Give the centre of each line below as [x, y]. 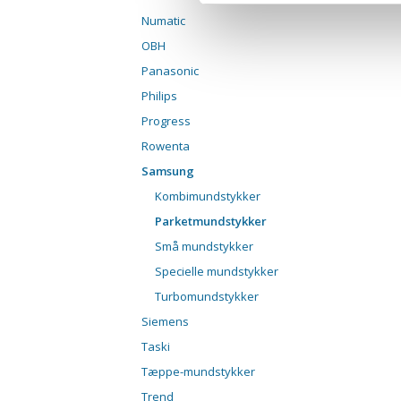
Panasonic [170, 71]
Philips [159, 96]
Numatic [163, 21]
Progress [166, 121]
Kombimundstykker [208, 196]
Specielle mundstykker [217, 272]
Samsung [168, 171]
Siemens [165, 322]
